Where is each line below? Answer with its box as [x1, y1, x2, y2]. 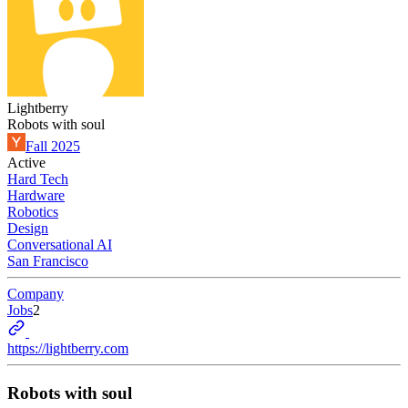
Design [7, 220, 48, 236]
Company [7, 286, 64, 301]
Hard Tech [7, 171, 68, 187]
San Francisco [7, 253, 88, 269]
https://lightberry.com [7, 341, 128, 356]
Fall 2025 [25, 138, 80, 154]
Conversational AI [7, 237, 112, 252]
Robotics [7, 204, 58, 219]
